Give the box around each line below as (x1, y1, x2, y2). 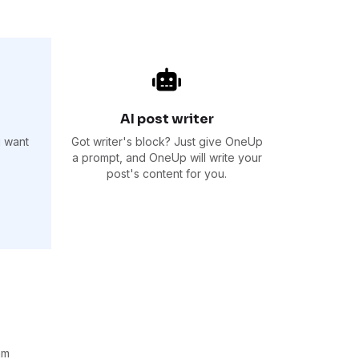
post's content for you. (107, 166, 227, 180)
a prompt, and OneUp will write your (71, 150, 262, 164)
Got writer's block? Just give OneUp (71, 134, 263, 148)
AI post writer (119, 110, 214, 127)
